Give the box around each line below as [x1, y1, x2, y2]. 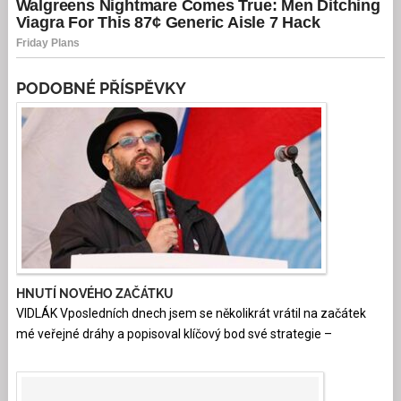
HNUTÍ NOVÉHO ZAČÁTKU [15, 286, 174, 302]
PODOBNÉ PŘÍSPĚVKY [15, 79, 186, 98]
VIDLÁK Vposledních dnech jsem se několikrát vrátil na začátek [15, 306, 366, 321]
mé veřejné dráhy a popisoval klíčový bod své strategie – [15, 327, 332, 342]
